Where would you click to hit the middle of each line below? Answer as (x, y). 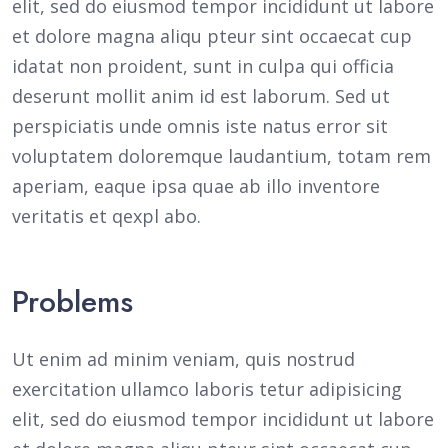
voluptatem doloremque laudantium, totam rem (221, 156)
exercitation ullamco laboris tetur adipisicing (207, 389)
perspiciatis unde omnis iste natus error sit (200, 126)
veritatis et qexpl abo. (106, 216)
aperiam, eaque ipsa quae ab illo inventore (196, 186)
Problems (72, 301)
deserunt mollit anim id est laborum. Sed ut (201, 96)
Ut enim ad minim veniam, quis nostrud (183, 359)
